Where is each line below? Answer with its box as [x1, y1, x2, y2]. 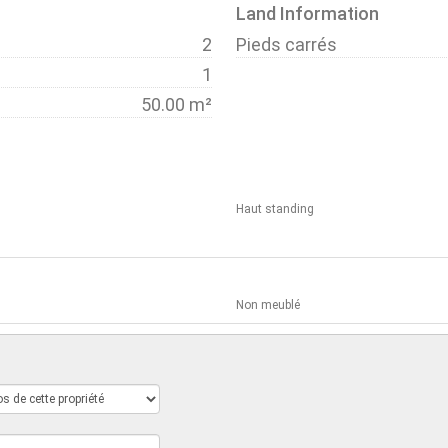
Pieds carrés [235, 33, 337, 55]
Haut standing [235, 201, 314, 216]
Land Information [235, 2, 379, 24]
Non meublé [235, 297, 300, 312]
